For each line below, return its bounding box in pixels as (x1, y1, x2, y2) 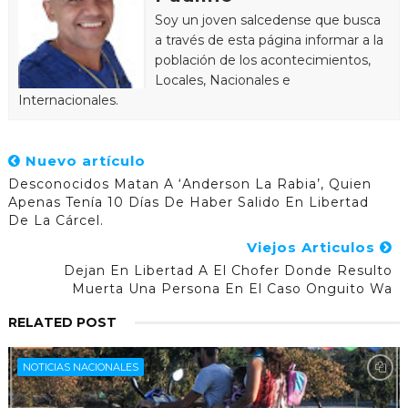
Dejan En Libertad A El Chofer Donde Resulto (64, 261, 393, 279)
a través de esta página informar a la (154, 31, 383, 48)
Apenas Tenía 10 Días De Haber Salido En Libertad (7, 193, 369, 210)
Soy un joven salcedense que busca (154, 11, 381, 28)
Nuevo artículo (20, 151, 146, 169)
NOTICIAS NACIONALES (22, 360, 138, 373)
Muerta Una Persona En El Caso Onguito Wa (72, 280, 393, 297)
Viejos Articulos (247, 238, 381, 256)
